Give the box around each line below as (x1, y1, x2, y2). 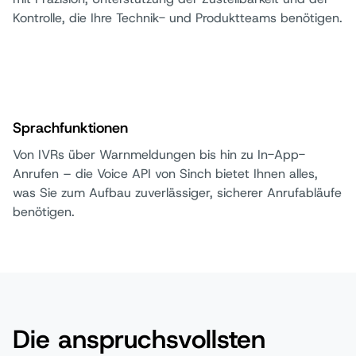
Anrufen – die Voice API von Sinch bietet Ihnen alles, (13, 164, 318, 182)
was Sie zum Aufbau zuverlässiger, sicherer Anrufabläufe (13, 184, 342, 201)
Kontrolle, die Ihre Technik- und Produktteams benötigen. (13, 9, 342, 26)
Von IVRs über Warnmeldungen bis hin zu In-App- (13, 145, 305, 163)
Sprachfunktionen (13, 118, 128, 137)
